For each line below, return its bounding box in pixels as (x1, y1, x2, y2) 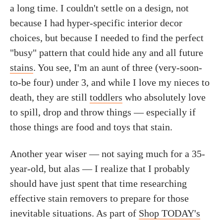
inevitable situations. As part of (10, 208, 139, 219)
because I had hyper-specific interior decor (10, 17, 182, 28)
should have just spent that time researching (10, 178, 187, 189)
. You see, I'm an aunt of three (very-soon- (33, 62, 202, 73)
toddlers (90, 92, 122, 103)
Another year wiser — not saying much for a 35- (10, 148, 205, 159)
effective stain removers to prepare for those (10, 193, 189, 204)
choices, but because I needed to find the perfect (10, 32, 204, 43)
